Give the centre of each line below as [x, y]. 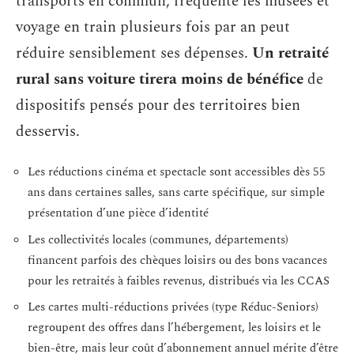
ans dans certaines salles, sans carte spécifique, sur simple [176, 193]
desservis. [48, 131]
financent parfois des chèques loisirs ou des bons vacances [177, 260]
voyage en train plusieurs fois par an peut [153, 27]
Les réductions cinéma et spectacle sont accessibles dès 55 [177, 172]
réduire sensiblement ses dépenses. [134, 53]
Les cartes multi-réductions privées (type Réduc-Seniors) [173, 307]
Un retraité [290, 53]
